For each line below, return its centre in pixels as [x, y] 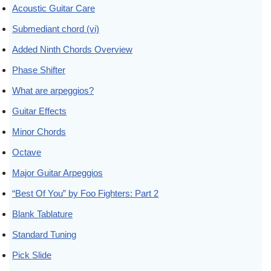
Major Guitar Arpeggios [57, 172]
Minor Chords [39, 131]
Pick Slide [32, 255]
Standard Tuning [44, 234]
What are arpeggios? [53, 90]
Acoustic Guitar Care [54, 8]
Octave [27, 152]
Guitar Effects [39, 111]
